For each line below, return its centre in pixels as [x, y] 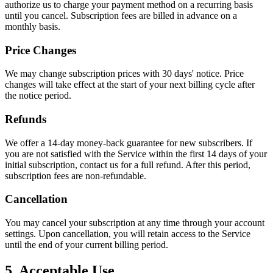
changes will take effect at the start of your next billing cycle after [130, 85]
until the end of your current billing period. [87, 245]
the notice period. [38, 96]
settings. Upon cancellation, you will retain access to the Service [128, 234]
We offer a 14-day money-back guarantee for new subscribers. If [129, 143]
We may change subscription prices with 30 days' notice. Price [124, 74]
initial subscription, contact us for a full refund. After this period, [128, 165]
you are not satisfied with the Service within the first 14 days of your [136, 154]
